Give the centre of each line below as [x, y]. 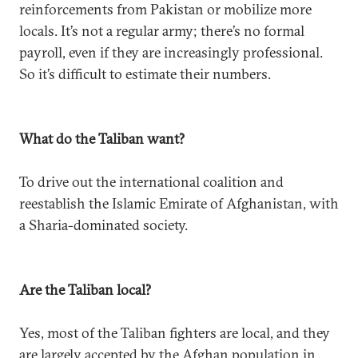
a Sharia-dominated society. [103, 225]
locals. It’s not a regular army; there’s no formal [162, 31]
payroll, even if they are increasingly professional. [171, 52]
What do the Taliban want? [102, 139]
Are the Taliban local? [85, 290]
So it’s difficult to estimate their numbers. [145, 74]
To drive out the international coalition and [151, 182]
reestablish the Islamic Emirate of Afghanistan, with [179, 203]
